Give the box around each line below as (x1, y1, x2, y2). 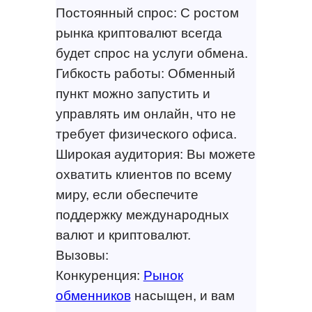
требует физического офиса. (55, 126, 237, 141)
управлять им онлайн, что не (55, 106, 236, 121)
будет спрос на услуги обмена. (55, 45, 248, 61)
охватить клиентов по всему (55, 166, 232, 182)
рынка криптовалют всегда (55, 25, 222, 40)
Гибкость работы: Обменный (55, 65, 235, 81)
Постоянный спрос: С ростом (55, 5, 239, 20)
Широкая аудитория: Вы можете (55, 146, 256, 162)
